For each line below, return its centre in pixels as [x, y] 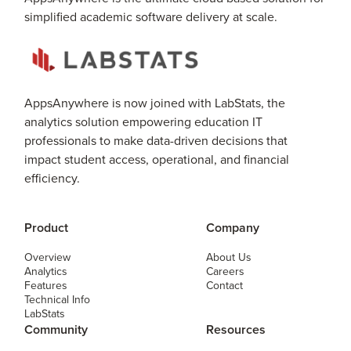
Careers [225, 271]
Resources [235, 329]
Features [46, 285]
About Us [228, 257]
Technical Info [58, 299]
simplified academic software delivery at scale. [151, 16]
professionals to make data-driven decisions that [156, 140]
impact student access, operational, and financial [157, 159]
